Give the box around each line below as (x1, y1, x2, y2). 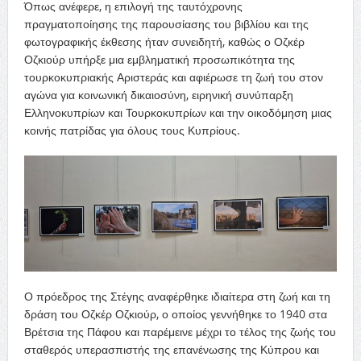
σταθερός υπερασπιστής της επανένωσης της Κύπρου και (23, 341, 319, 357)
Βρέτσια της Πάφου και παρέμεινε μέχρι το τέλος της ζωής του (23, 323, 336, 339)
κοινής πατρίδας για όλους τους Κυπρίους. (23, 122, 240, 139)
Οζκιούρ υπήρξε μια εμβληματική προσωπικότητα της (23, 52, 295, 68)
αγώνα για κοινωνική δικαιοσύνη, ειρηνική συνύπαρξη (23, 87, 293, 103)
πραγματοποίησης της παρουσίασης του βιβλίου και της (23, 16, 309, 32)
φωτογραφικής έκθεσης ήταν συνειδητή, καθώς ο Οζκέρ (23, 34, 305, 50)
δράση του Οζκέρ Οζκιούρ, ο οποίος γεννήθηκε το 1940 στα (23, 305, 327, 322)
